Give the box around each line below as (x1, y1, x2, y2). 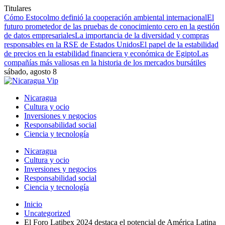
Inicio (24, 200, 42, 208)
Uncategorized (24, 209, 70, 217)
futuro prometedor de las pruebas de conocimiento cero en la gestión (4, 22, 219, 31)
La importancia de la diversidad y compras (75, 31, 209, 40)
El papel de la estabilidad (140, 40, 218, 49)
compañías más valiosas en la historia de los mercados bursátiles (4, 58, 206, 67)
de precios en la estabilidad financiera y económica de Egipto (4, 49, 197, 58)
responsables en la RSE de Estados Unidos (4, 40, 140, 49)
